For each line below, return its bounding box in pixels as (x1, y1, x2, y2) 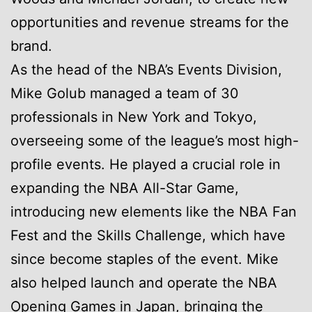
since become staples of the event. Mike (10, 250, 279, 267)
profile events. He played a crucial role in (10, 155, 281, 173)
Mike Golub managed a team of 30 (10, 84, 239, 102)
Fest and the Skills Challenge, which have (10, 226, 286, 244)
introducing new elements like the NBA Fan (10, 203, 297, 220)
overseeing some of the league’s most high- (10, 132, 299, 149)
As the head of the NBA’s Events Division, (10, 61, 282, 78)
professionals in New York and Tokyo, (10, 108, 257, 125)
